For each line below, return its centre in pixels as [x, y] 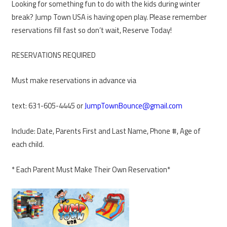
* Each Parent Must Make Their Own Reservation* [91, 170]
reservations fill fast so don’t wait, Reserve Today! [92, 30]
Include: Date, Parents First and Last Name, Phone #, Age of [106, 131]
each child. [28, 144]
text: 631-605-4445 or [48, 106]
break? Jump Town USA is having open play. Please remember [109, 17]
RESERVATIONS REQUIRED [54, 55]
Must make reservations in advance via [74, 81]
